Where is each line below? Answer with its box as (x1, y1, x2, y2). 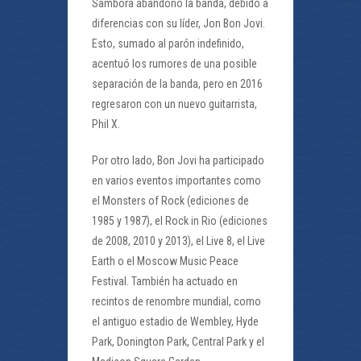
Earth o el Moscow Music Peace (92, 255, 239, 268)
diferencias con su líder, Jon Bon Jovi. (92, 17, 265, 30)
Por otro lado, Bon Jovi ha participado (92, 154, 264, 167)
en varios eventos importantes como (92, 174, 261, 187)
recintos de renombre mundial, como (92, 295, 261, 308)
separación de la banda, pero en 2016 (92, 77, 263, 90)
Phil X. (92, 118, 120, 131)
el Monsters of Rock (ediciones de (92, 194, 249, 207)
